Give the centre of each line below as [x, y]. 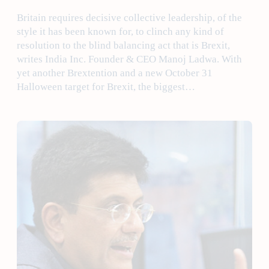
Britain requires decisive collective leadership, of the [129, 18]
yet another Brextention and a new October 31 [115, 73]
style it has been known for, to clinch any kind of [120, 32]
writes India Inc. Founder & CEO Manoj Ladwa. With [129, 59]
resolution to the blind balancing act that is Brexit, [123, 46]
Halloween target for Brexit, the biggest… [106, 87]
